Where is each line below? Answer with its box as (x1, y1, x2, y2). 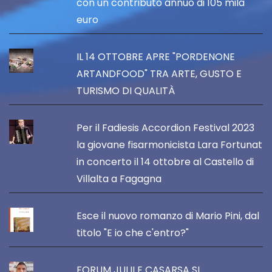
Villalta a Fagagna (76, 172, 162, 186)
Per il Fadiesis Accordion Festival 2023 (76, 121, 255, 135)
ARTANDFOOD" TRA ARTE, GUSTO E (76, 67, 242, 81)
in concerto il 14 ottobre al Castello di (76, 155, 254, 169)
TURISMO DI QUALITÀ (76, 84, 175, 98)
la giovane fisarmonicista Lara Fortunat (76, 138, 263, 152)
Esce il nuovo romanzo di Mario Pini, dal (76, 209, 260, 223)
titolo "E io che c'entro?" (76, 226, 189, 240)
